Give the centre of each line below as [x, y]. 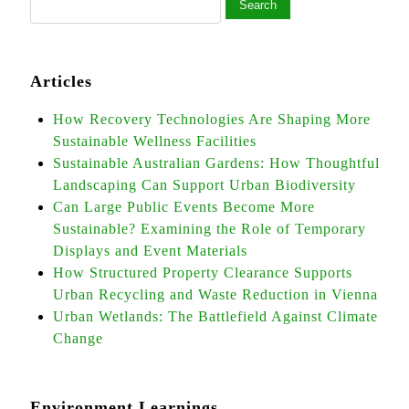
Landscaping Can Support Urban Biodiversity [204, 185]
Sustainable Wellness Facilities [155, 141]
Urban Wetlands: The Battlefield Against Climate [215, 316]
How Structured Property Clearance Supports [203, 273]
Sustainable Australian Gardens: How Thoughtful [216, 163]
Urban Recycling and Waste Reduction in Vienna [215, 294]
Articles [61, 81]
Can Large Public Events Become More [184, 207]
